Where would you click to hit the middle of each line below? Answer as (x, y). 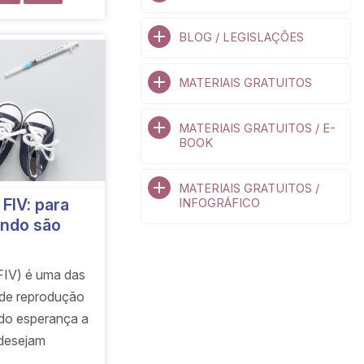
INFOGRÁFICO (219, 203)
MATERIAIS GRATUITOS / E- (257, 128)
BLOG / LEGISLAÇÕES (241, 37)
